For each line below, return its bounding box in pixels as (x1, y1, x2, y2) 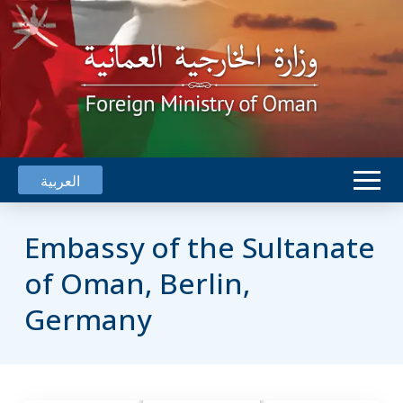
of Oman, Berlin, (23, 264, 250, 302)
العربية (40, 170, 80, 191)
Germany (23, 300, 151, 338)
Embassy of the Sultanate (23, 228, 375, 266)
